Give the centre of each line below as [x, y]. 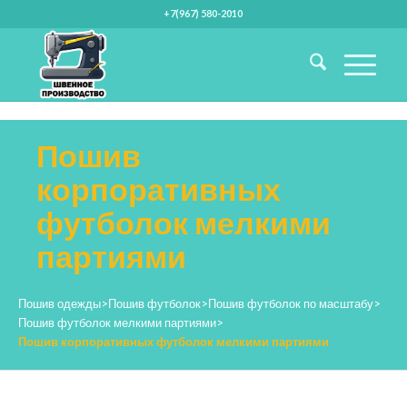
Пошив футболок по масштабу [291, 303]
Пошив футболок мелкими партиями [117, 323]
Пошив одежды [60, 303]
